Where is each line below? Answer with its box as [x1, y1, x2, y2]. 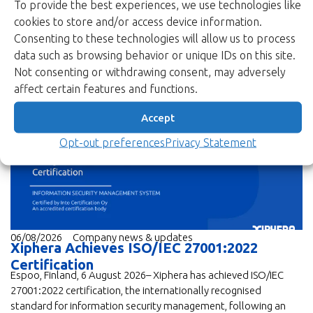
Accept [141, 111, 175, 123]
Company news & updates [73, 231, 193, 243]
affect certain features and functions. [14, 82, 198, 95]
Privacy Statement [165, 136, 256, 149]
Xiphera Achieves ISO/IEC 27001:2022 [10, 239, 258, 256]
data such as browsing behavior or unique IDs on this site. [14, 48, 296, 61]
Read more [10, 96, 94, 114]
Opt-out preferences [59, 136, 165, 149]
